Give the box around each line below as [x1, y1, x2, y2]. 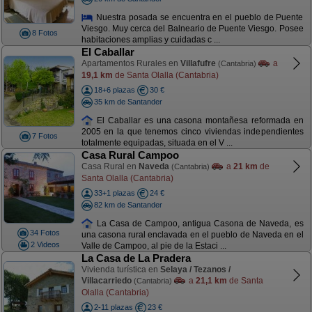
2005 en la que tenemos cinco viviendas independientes [81, 127, 304, 137]
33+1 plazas [93, 189, 135, 197]
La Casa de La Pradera [81, 252, 191, 264]
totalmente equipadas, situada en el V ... [81, 138, 233, 148]
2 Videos [30, 240, 60, 249]
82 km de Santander [93, 200, 162, 209]
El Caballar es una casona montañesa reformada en [93, 115, 304, 125]
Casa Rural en [81, 162, 139, 171]
